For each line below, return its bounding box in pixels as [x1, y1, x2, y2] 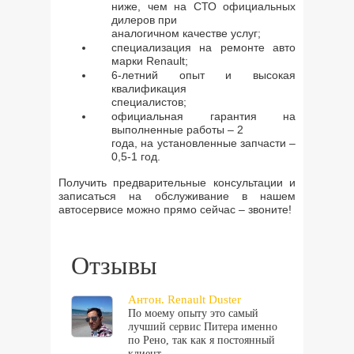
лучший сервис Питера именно [128, 321, 277, 333]
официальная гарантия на [111, 110, 296, 122]
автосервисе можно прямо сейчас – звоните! [58, 203, 292, 216]
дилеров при [111, 13, 177, 26]
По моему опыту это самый [128, 307, 258, 319]
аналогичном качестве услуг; [111, 27, 261, 40]
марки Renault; [111, 55, 188, 67]
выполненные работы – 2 [111, 123, 243, 136]
